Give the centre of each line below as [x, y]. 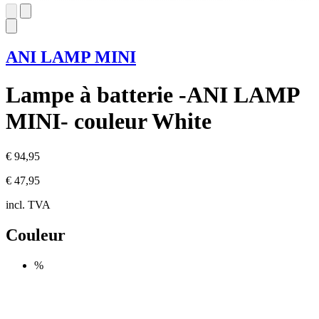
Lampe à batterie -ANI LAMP [152, 95]
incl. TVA [28, 204]
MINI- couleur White [109, 121]
